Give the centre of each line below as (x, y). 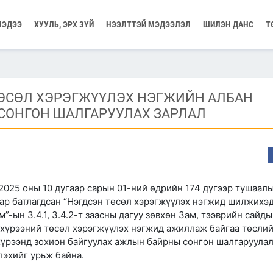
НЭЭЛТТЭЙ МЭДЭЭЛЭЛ (148, 24)
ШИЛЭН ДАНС (228, 24)
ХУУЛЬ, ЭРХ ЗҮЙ (64, 24)
